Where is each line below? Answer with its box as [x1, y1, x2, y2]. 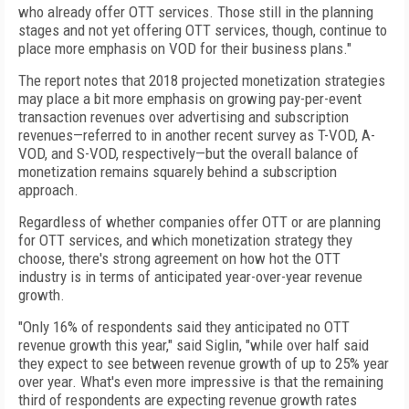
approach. [18, 181, 79, 199]
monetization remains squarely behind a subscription [18, 163, 337, 181]
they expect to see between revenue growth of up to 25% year [18, 354, 389, 372]
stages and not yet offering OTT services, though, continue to [18, 21, 387, 39]
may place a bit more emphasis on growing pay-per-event [18, 89, 362, 108]
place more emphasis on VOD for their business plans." [18, 39, 351, 58]
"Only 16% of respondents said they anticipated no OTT [18, 318, 350, 336]
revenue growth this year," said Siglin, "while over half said [18, 336, 369, 354]
